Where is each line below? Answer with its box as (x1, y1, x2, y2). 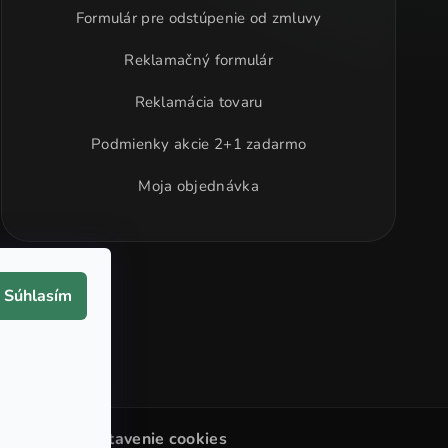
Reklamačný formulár (124, 50, 274, 71)
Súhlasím (4, 285, 72, 307)
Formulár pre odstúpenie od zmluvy (75, 8, 322, 29)
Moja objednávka (138, 176, 259, 197)
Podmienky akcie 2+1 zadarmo (91, 134, 307, 155)
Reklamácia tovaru (134, 92, 263, 113)
